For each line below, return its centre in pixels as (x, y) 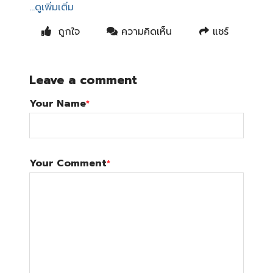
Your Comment (68, 163)
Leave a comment (83, 80)
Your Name (57, 104)
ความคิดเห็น (145, 32)
